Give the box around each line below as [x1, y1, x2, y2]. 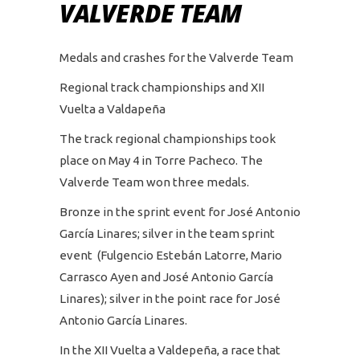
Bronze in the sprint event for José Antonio [59, 204, 301, 219]
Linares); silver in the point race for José [59, 291, 280, 305]
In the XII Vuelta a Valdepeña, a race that [59, 342, 280, 357]
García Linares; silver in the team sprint [59, 226, 275, 240]
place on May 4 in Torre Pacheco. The [59, 153, 263, 167]
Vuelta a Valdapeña [59, 101, 166, 116]
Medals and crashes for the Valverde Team [59, 50, 293, 64]
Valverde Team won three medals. [59, 174, 249, 189]
